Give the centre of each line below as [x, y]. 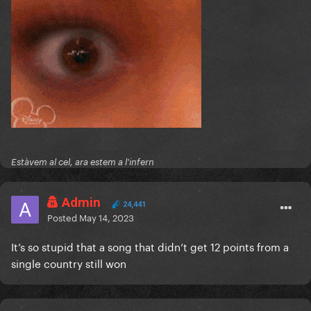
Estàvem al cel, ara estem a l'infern [83, 162]
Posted [63, 217]
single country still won [69, 263]
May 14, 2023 [107, 217]
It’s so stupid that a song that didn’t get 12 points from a [150, 246]
